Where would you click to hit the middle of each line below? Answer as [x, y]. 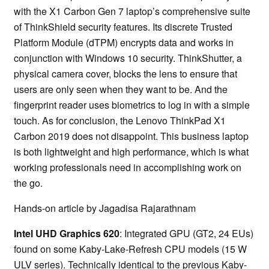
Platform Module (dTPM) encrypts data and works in [124, 43]
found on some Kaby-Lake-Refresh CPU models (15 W [130, 249]
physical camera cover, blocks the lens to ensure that [125, 74]
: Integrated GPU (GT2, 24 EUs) [186, 234]
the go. [28, 183]
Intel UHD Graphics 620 [67, 234]
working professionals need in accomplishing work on [128, 168]
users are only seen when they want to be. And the [121, 89]
